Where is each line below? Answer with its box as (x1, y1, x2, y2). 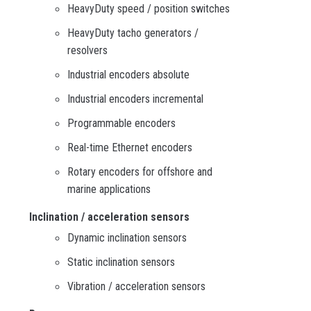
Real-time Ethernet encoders (67, 141, 192, 155)
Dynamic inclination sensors (67, 231, 187, 245)
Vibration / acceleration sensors (67, 280, 205, 294)
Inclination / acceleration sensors (29, 210, 190, 224)
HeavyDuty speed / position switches (67, 2, 230, 16)
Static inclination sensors (67, 255, 175, 269)
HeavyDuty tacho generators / (67, 26, 199, 40)
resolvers (67, 44, 108, 58)
